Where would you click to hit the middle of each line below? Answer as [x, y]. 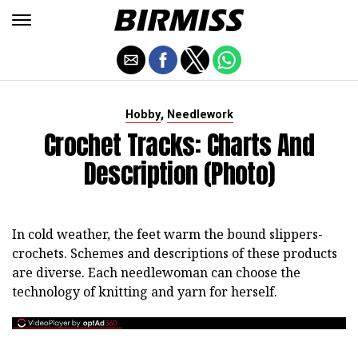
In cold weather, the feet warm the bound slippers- [167, 234]
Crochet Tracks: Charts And [179, 145]
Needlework [200, 115]
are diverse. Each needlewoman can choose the [156, 272]
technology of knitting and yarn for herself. [145, 292]
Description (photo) [179, 174]
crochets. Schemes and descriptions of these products [175, 253]
